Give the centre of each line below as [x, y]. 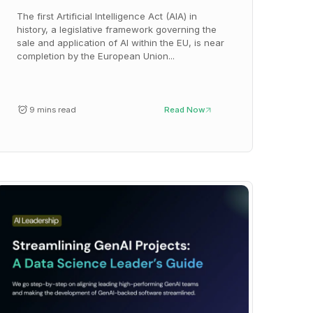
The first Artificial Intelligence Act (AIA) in [107, 16]
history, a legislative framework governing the [117, 30]
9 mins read [52, 110]
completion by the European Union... [96, 56]
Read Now [185, 110]
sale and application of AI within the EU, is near [121, 43]
